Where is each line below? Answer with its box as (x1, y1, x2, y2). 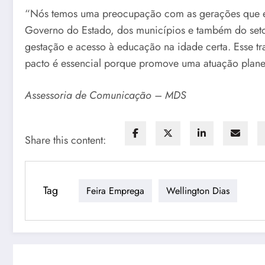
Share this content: (25, 132, 106, 148)
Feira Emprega (86, 183, 144, 198)
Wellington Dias (166, 183, 230, 198)
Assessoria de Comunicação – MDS (25, 87, 186, 103)
